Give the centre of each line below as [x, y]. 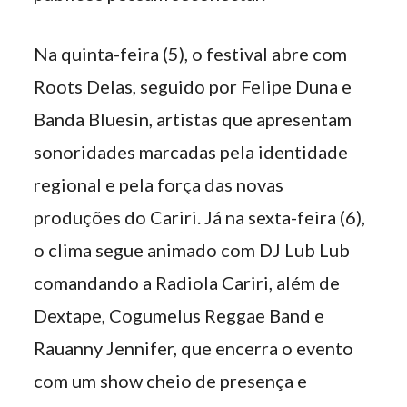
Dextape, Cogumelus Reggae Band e [179, 315]
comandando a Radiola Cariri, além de [187, 283]
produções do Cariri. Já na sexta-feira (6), [200, 217]
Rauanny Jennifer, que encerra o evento [194, 348]
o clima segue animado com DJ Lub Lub [192, 250]
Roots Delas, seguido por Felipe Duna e [193, 86]
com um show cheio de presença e [171, 381]
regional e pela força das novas [159, 184]
